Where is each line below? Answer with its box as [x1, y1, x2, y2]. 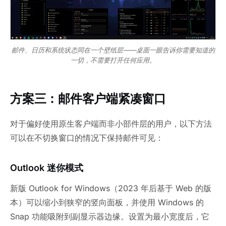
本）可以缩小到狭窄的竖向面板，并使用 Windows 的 [10, 197, 204, 207]
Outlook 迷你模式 [10, 162, 83, 173]
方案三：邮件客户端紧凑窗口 [10, 91, 166, 106]
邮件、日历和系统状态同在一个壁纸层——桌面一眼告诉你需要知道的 [11, 45, 215, 54]
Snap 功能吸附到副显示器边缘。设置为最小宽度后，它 [10, 211, 209, 221]
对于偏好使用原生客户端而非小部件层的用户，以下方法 [10, 118, 212, 129]
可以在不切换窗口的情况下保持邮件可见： [10, 132, 163, 143]
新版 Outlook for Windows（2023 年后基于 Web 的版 [10, 183, 211, 193]
